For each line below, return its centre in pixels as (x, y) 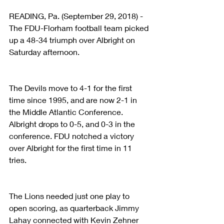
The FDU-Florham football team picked (80, 27)
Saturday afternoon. (44, 51)
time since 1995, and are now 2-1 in (74, 99)
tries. (18, 159)
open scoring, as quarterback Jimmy (75, 207)
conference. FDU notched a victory (72, 135)
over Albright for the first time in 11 (71, 147)
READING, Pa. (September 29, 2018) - (77, 15)
